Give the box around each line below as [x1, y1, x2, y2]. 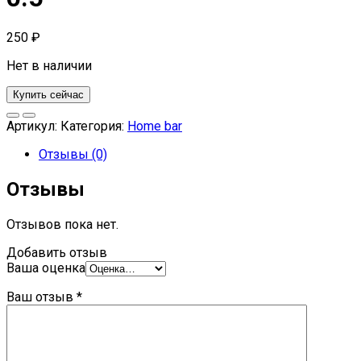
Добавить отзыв [6, 245, 107, 261]
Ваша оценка [6, 260, 85, 276]
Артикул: [6, 118, 60, 135]
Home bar [127, 118, 182, 135]
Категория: [60, 118, 127, 135]
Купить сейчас [13, 89, 84, 102]
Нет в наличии [6, 58, 92, 74]
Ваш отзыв [6, 289, 77, 305]
